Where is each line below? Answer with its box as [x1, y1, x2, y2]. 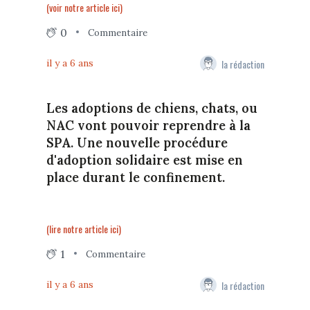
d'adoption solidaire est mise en [46, 152, 243, 169]
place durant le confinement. [46, 170, 225, 186]
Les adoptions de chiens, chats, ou [46, 100, 257, 117]
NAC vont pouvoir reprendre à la [46, 118, 250, 134]
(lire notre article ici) [46, 221, 121, 237]
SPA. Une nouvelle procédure [46, 135, 228, 152]
